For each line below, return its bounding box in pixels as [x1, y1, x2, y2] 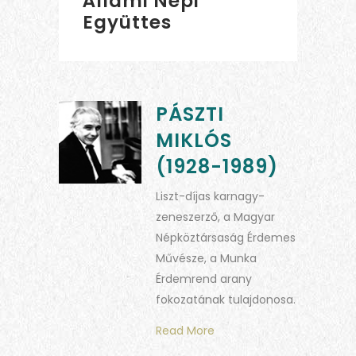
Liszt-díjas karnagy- [156, 188, 265, 204]
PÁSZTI [156, 100, 224, 127]
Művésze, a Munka [156, 250, 257, 266]
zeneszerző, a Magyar [156, 208, 275, 225]
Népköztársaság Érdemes [156, 229, 296, 246]
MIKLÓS [156, 126, 232, 153]
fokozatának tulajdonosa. [156, 291, 296, 308]
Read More [156, 322, 215, 339]
